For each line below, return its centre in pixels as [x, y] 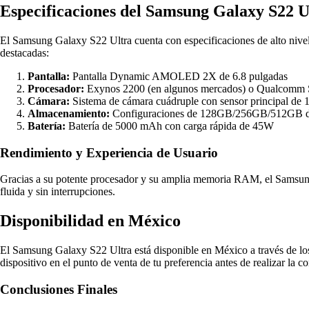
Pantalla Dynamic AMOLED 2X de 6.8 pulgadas [179, 76]
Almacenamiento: [69, 113]
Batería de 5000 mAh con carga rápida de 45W [170, 126]
